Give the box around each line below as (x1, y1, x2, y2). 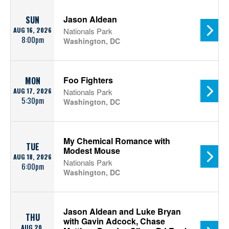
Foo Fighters (63, 74, 113, 86)
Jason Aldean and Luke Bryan (63, 205, 181, 217)
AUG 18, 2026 (13, 152, 52, 162)
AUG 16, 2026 (13, 25, 52, 35)
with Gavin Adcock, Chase (63, 215, 165, 227)
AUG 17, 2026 (13, 86, 52, 96)
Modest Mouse (63, 145, 120, 156)
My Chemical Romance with (63, 135, 170, 147)
